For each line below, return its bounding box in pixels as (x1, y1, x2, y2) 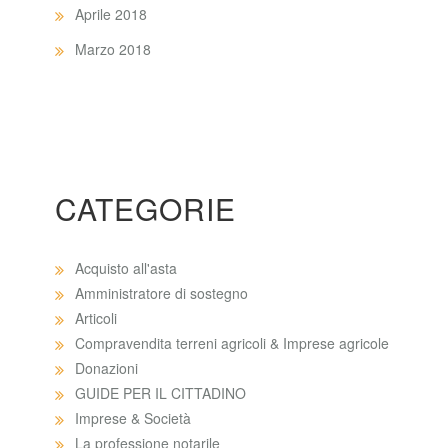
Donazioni (75, 358, 138, 378)
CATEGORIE (55, 187, 236, 230)
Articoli (75, 308, 117, 328)
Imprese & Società (75, 408, 191, 428)
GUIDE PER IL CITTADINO (75, 383, 246, 403)
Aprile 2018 (75, 4, 147, 24)
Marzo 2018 (75, 39, 151, 59)
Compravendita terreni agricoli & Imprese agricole (75, 333, 389, 353)
